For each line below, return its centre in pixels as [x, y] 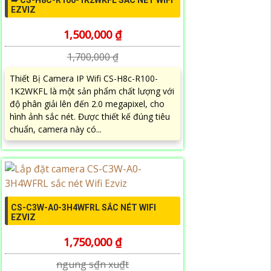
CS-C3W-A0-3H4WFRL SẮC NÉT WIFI [83, 208]
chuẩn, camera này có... [56, 129]
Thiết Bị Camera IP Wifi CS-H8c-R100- [84, 79]
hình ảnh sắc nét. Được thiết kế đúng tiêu [90, 117]
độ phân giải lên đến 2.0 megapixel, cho [87, 104]
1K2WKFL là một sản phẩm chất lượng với [92, 91]
